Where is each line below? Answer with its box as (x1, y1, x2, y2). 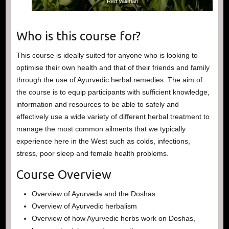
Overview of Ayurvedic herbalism (31, 202, 137, 211)
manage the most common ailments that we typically (16, 125, 186, 133)
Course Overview (16, 168, 111, 182)
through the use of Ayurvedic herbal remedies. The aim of (16, 76, 202, 84)
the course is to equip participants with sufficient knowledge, (16, 88, 210, 97)
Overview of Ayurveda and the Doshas (31, 190, 155, 198)
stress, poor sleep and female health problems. (16, 149, 169, 158)
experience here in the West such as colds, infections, (16, 137, 190, 146)
